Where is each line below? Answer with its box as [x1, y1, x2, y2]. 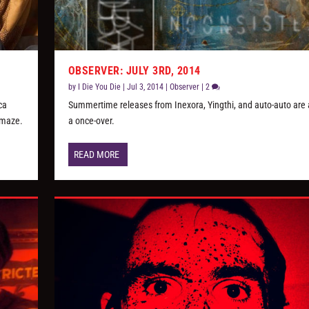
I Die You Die [77, 82, 121, 92]
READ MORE [73, 149, 119, 161]
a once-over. [68, 115, 114, 127]
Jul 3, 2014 [126, 82, 163, 92]
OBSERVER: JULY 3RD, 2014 [68, 64, 201, 78]
